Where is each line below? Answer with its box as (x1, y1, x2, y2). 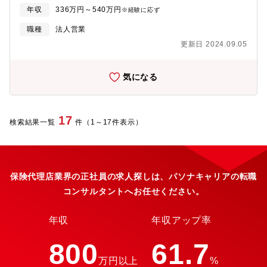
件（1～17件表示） (75, 118, 143, 126)
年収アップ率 (151, 215, 212, 225)
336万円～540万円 (55, 5, 122, 14)
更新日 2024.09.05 (180, 40, 247, 48)
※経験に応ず (121, 7, 160, 13)
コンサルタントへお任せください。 (63, 187, 204, 196)
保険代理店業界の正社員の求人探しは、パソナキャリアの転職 (10, 172, 257, 181)
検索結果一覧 (10, 118, 55, 126)
